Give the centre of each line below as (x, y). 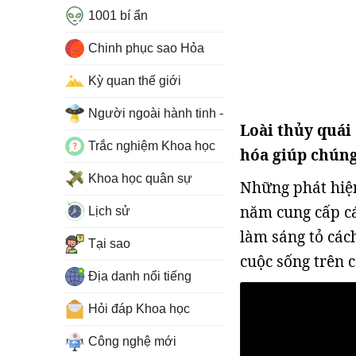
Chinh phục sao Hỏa (146, 48)
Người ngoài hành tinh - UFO (171, 113)
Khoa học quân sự (140, 178)
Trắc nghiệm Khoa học (152, 146)
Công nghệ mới (132, 341)
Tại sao (109, 244)
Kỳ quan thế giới (135, 81)
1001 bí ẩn (118, 15)
